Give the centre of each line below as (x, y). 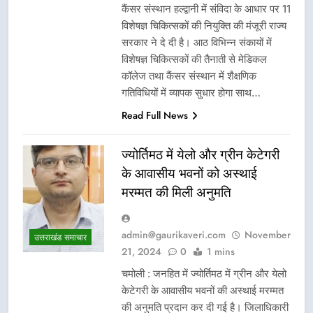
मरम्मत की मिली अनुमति (176, 192)
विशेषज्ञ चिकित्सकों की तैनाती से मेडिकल (194, 59)
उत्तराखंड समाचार (60, 238)
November (268, 234)
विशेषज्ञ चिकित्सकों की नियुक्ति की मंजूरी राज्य (204, 25)
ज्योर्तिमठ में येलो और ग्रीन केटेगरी (201, 154)
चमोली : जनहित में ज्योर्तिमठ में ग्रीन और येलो (204, 273)
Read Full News (155, 115)
